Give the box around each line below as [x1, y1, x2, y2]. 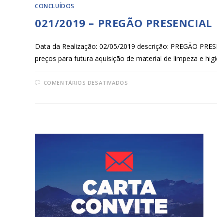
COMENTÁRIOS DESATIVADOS [43, 78, 128, 86]
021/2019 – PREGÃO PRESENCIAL [35, 15, 212, 30]
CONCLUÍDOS [35, 1, 75, 10]
